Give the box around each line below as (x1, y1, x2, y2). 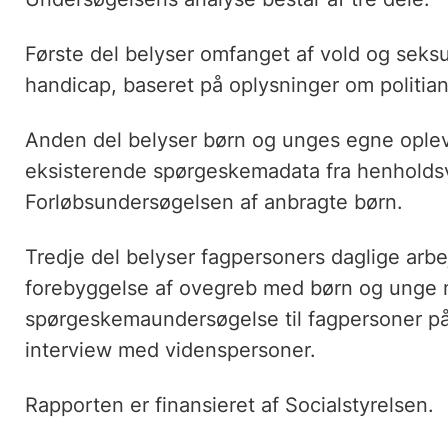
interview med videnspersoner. (24, 338, 316, 363)
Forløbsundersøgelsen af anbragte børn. (24, 190, 403, 215)
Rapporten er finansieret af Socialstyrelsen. (24, 393, 434, 418)
